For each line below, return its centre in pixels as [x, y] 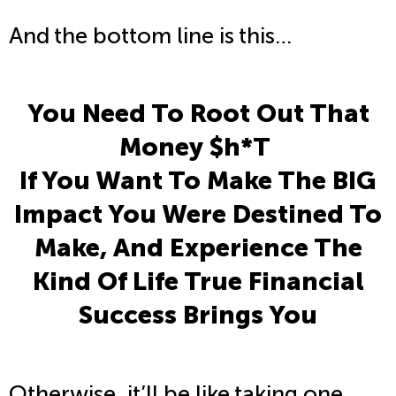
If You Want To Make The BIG [198, 181]
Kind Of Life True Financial [198, 282]
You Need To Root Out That [198, 114]
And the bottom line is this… [150, 36]
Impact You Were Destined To [198, 214]
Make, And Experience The [198, 248]
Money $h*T [198, 147]
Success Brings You [198, 315]
